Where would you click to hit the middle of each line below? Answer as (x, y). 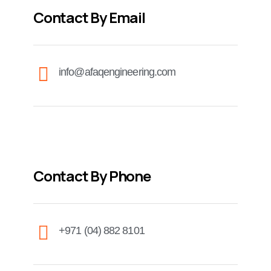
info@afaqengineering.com (117, 72)
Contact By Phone (92, 176)
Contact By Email (89, 18)
